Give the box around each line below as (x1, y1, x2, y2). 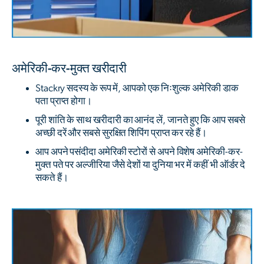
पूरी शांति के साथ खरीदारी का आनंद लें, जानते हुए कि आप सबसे (35, 114, 245, 125)
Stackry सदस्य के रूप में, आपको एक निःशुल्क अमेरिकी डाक (35, 82, 239, 93)
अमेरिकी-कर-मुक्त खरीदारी (12, 62, 127, 75)
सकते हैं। (35, 172, 68, 183)
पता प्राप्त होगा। (35, 95, 93, 106)
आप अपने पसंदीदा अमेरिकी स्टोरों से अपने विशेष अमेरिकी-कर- (35, 146, 243, 157)
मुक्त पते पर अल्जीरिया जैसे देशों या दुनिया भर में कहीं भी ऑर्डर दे (35, 159, 246, 170)
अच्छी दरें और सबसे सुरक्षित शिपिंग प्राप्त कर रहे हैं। (35, 127, 207, 138)
